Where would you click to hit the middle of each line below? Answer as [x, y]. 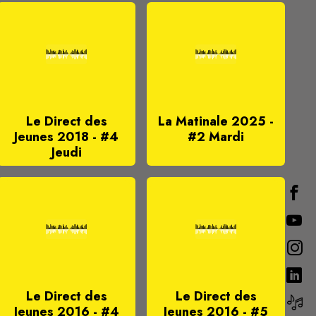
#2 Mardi [216, 137]
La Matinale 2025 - [216, 121]
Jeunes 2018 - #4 [66, 137]
